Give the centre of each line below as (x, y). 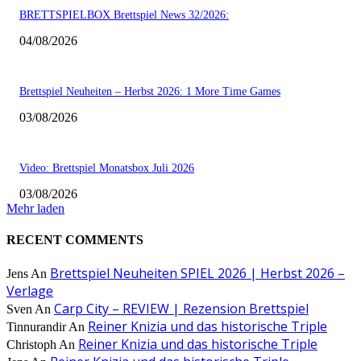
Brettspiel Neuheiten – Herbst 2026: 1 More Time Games (150, 91)
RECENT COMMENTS (75, 239)
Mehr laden (35, 208)
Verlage (30, 291)
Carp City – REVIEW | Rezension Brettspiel (181, 309)
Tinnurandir (36, 327)
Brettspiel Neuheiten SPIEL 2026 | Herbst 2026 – (197, 274)
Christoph (31, 345)
